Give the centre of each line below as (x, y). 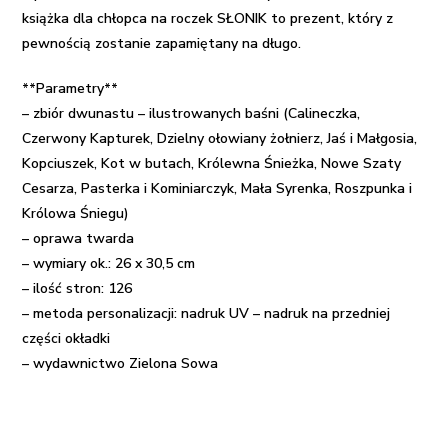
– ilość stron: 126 (77, 288)
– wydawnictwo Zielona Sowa (120, 363)
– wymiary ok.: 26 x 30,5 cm (109, 263)
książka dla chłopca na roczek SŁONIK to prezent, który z (208, 18)
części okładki (66, 338)
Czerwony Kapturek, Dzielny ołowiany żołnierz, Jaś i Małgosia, (220, 138)
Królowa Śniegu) (76, 213)
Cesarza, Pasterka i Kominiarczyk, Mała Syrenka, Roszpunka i (217, 188)
